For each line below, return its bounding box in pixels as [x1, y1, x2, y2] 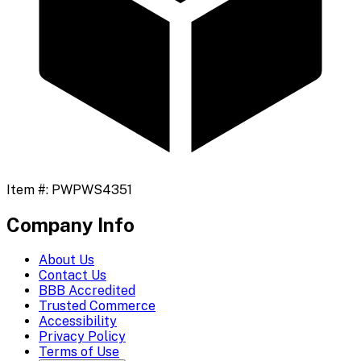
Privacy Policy [39, 329, 126, 345]
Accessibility [39, 313, 117, 330]
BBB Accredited [39, 283, 135, 299]
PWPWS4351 [52, 182, 132, 198]
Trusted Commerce [39, 298, 156, 314]
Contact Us [39, 268, 106, 284]
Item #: [6, 182, 52, 198]
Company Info [6, 214, 135, 237]
